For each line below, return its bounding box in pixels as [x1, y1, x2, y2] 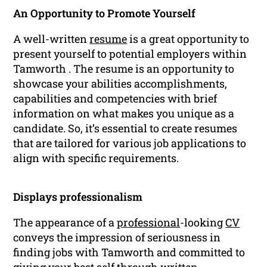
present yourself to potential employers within [13, 46, 247, 61]
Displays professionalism [13, 190, 143, 204]
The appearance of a [13, 215, 117, 230]
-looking [180, 215, 226, 230]
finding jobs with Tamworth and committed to [13, 245, 246, 260]
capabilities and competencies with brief [13, 91, 218, 106]
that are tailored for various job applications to [13, 136, 247, 151]
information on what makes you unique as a [13, 106, 235, 121]
